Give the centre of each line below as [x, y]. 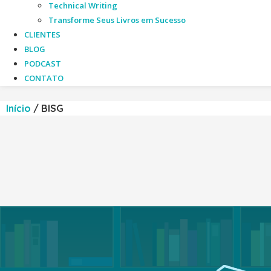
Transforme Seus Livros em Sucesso [117, 20]
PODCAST [43, 64]
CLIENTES [42, 34]
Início [18, 108]
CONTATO [44, 78]
